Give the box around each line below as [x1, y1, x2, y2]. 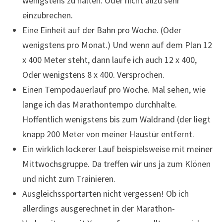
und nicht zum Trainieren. [22, 173, 115, 185]
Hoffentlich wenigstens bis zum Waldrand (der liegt [22, 113, 211, 125]
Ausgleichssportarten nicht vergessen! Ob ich [22, 188, 189, 200]
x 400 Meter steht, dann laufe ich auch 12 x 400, [22, 54, 197, 66]
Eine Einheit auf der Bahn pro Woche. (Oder [22, 24, 181, 36]
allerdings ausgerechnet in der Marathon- [22, 203, 175, 215]
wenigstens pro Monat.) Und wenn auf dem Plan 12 [22, 39, 212, 51]
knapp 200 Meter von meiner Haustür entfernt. [22, 128, 194, 140]
